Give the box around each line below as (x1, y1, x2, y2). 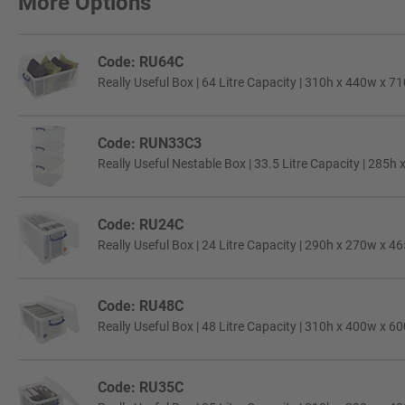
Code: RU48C (98, 297, 184, 315)
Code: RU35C (98, 378, 184, 396)
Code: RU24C (98, 215, 184, 233)
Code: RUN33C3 (98, 134, 202, 152)
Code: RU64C (98, 52, 184, 71)
